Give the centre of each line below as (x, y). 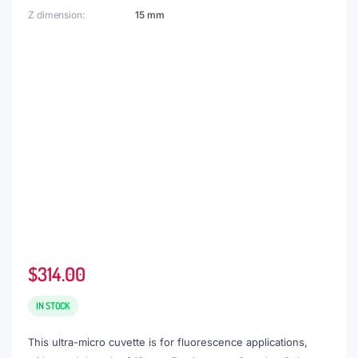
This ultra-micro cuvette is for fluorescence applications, (168, 342)
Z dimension (55, 15)
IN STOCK (54, 306)
